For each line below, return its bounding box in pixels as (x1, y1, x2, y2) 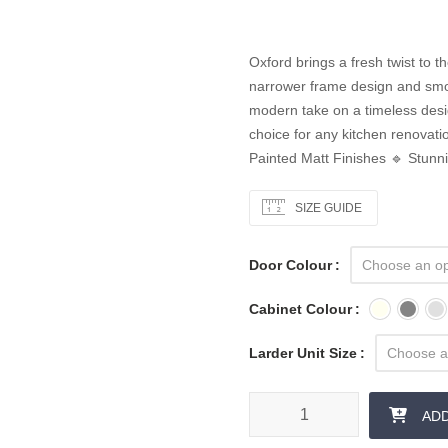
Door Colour (249, 257, 333, 273)
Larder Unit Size (249, 345, 358, 361)
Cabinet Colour (249, 301, 353, 317)
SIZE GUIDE (292, 201, 363, 215)
